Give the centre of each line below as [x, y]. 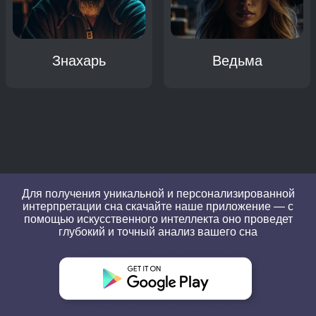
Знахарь [79, 61]
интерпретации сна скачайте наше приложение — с [158, 206]
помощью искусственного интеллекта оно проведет [158, 219]
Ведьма [237, 61]
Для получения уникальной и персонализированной [158, 193]
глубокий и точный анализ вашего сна [158, 231]
